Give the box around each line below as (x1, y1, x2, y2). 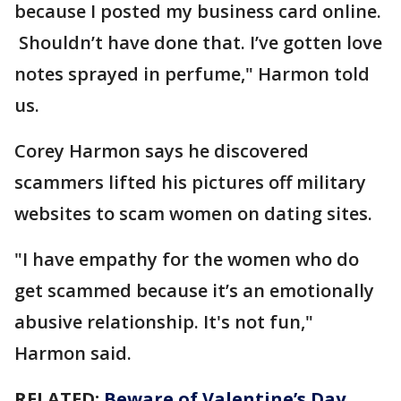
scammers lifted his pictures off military (14, 170, 366, 194)
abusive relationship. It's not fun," (14, 310, 313, 334)
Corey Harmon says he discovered (14, 139, 309, 163)
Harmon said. (14, 341, 132, 365)
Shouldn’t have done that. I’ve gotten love (14, 30, 382, 55)
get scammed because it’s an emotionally (14, 278, 374, 303)
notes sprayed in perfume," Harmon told (14, 62, 370, 86)
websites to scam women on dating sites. (14, 201, 372, 226)
